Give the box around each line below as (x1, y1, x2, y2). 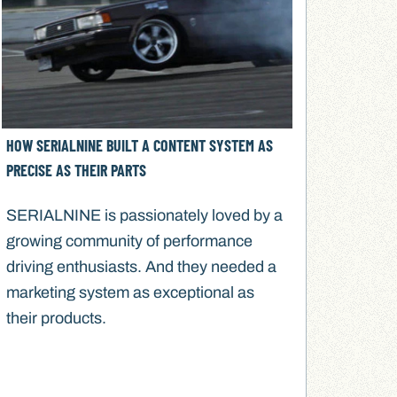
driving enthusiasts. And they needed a (5, 258, 276, 276)
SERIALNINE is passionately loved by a (5, 206, 283, 225)
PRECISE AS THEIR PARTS (5, 160, 146, 181)
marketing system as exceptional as (5, 284, 254, 302)
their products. (5, 309, 106, 328)
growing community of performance (5, 232, 253, 251)
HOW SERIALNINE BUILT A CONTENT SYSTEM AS (5, 136, 273, 156)
